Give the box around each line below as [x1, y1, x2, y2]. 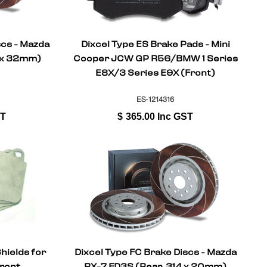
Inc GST [157, 111, 194, 122]
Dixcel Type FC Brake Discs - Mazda [74, 244, 237, 262]
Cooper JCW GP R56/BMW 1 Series [73, 50, 238, 67]
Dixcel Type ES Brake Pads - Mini [80, 36, 230, 53]
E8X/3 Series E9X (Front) [95, 64, 216, 82]
